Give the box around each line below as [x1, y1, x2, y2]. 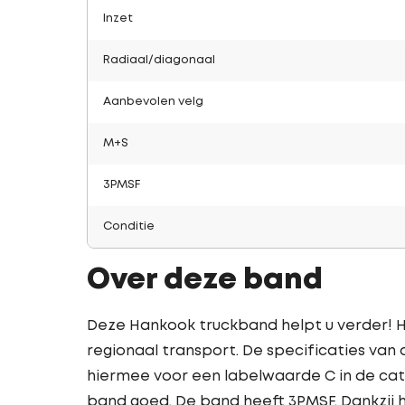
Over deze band [87, 268, 323, 294]
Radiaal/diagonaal [103, 55, 215, 65]
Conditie [103, 221, 155, 231]
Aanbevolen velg [103, 97, 203, 107]
